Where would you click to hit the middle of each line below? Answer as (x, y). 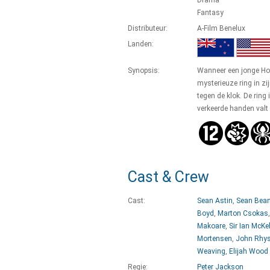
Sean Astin (215, 201)
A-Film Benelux (221, 28)
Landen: (141, 44)
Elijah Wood (249, 251)
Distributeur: (148, 28)
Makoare (211, 226)
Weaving (211, 251)
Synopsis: (144, 71)
